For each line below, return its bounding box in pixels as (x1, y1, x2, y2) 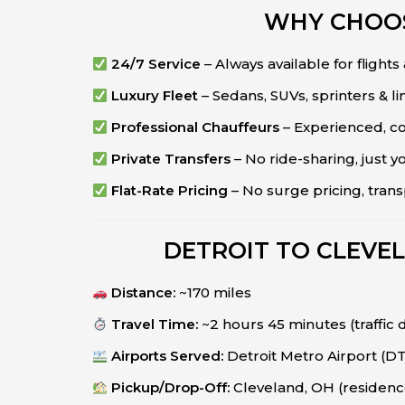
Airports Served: (111, 347, 224, 364)
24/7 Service (111, 55, 202, 72)
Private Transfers (111, 150, 231, 167)
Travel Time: (111, 316, 199, 333)
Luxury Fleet (111, 87, 199, 104)
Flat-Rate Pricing (111, 182, 229, 199)
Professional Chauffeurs (111, 118, 280, 136)
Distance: (111, 284, 176, 301)
